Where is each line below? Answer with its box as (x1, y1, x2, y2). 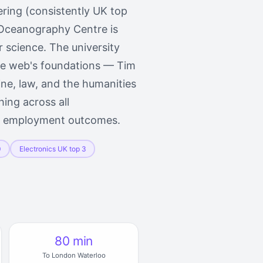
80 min (55, 234, 93, 248)
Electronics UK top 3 (19, 144, 86, 153)
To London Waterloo (42, 251, 106, 259)
